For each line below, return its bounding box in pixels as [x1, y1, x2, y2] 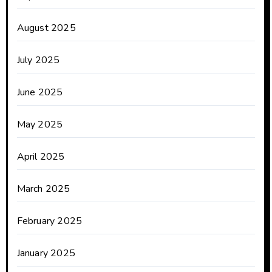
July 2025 [16, 53, 60, 67]
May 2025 [16, 118, 63, 132]
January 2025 [16, 246, 75, 260]
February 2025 [16, 214, 83, 228]
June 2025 [16, 86, 63, 100]
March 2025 [16, 182, 70, 196]
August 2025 [16, 21, 76, 35]
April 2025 [16, 150, 65, 164]
